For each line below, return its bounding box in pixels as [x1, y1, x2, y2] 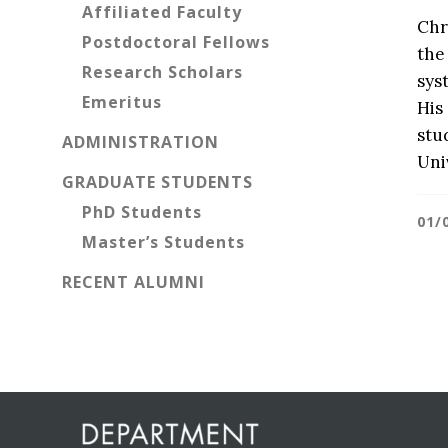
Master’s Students [82, 231, 245, 253]
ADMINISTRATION [62, 131, 219, 153]
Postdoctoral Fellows [82, 31, 270, 53]
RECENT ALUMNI [62, 271, 205, 293]
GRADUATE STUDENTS [62, 171, 253, 193]
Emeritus [82, 91, 162, 113]
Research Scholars [82, 61, 243, 83]
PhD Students [82, 201, 202, 223]
